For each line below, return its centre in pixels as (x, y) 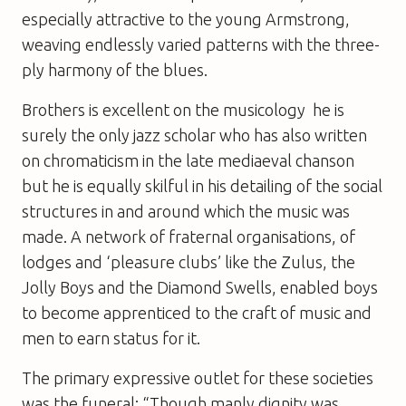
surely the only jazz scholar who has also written (194, 135)
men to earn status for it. (111, 338)
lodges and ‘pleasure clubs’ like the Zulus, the (188, 261)
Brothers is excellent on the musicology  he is (183, 109)
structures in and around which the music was (186, 211)
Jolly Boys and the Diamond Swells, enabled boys (200, 287)
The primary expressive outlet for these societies (198, 377)
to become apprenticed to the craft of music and (197, 312)
